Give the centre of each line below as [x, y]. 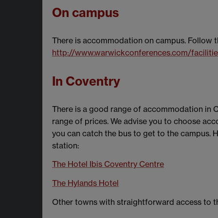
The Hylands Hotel [85, 183]
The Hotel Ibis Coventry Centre [108, 164]
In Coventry [86, 81]
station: [66, 145]
